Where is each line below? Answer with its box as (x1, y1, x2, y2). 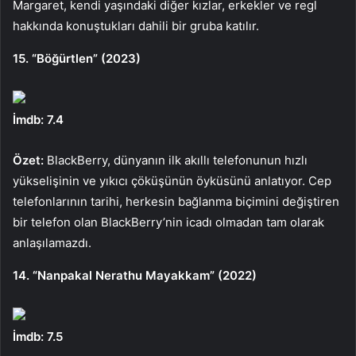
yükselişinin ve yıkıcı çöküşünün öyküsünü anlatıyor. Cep (13, 172, 331, 188)
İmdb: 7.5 (13, 328, 63, 344)
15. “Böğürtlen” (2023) (13, 50, 141, 66)
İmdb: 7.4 (13, 111, 64, 127)
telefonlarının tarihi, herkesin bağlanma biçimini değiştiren (13, 193, 339, 209)
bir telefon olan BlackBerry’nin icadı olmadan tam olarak (13, 214, 324, 230)
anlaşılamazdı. (13, 234, 91, 250)
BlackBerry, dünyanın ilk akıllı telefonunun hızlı (44, 152, 308, 168)
